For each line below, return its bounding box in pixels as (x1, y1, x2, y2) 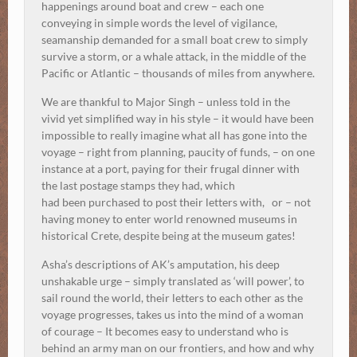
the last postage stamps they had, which (41, 178, 235, 193)
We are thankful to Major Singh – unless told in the (41, 95, 290, 109)
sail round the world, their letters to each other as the (41, 291, 303, 305)
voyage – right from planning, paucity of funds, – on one (41, 145, 315, 159)
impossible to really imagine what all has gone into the (41, 128, 307, 143)
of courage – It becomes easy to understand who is (41, 324, 288, 339)
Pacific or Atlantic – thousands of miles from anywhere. (41, 66, 315, 80)
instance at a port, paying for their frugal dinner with (41, 162, 300, 176)
